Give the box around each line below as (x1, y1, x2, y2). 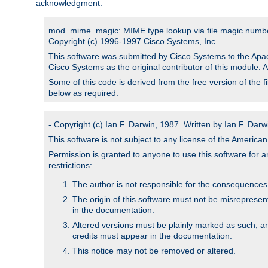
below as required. (48, 87, 118, 98)
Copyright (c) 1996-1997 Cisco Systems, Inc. (48, 36, 218, 46)
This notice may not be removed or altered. (72, 245, 236, 255)
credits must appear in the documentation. (72, 230, 232, 240)
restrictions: (48, 160, 92, 170)
